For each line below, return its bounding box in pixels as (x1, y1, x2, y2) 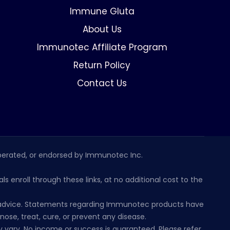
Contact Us (77, 77, 127, 89)
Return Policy (73, 59, 131, 71)
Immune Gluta (69, 5, 135, 17)
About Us (82, 23, 122, 35)
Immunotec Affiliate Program (36, 41, 167, 53)
